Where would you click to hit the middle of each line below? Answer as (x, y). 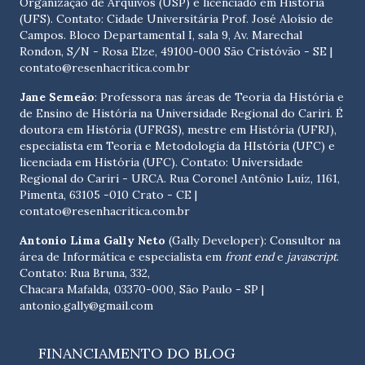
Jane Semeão (57, 97)
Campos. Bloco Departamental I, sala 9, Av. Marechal (161, 35)
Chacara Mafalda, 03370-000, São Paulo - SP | (142, 290)
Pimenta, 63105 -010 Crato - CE (107, 195)
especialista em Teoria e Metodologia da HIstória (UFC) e (177, 146)
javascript (312, 257)
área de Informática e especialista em (122, 257)
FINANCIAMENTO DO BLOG (137, 354)
